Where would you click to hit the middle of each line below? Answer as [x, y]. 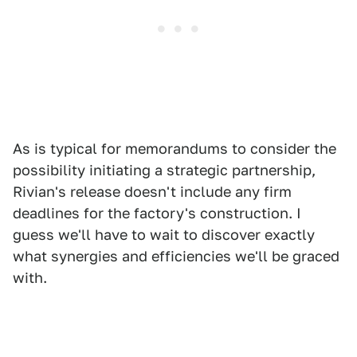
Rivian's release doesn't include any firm [152, 192]
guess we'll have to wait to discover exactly [164, 235]
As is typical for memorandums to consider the [175, 149]
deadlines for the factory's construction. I [157, 214]
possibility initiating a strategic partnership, [164, 171]
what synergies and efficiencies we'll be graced [176, 257]
